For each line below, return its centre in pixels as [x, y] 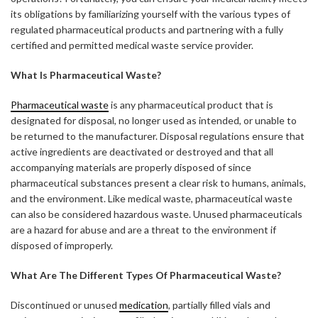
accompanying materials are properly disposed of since [131, 167]
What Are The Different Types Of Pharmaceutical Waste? [147, 275]
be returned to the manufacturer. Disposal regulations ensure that [158, 136]
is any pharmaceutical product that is [191, 104]
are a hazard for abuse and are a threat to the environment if [143, 229]
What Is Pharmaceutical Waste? [87, 75]
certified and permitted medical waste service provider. [132, 45]
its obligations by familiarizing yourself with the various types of [150, 13]
